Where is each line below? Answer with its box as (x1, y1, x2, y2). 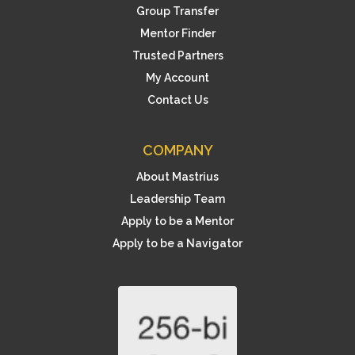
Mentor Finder (139, 27, 216, 40)
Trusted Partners (132, 49, 223, 62)
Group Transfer (136, 5, 219, 17)
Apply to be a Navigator (113, 237, 242, 250)
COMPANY (142, 142, 213, 158)
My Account (146, 71, 209, 84)
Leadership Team (130, 193, 225, 205)
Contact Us (147, 94, 208, 106)
